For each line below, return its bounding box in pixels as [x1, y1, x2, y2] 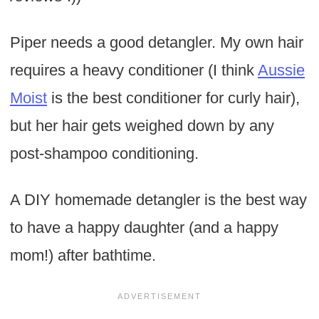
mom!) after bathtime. [9, 246, 156, 265]
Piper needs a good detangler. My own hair [9, 33, 303, 52]
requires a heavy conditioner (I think [9, 61, 258, 80]
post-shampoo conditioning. [9, 145, 199, 163]
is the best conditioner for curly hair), [46, 89, 300, 108]
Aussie [257, 61, 305, 80]
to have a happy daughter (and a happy [9, 219, 278, 237]
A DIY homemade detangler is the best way [9, 191, 307, 209]
